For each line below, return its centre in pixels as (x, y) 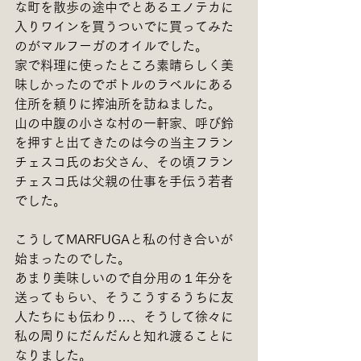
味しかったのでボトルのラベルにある (124, 84)
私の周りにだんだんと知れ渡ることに (124, 336)
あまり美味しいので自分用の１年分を (124, 278)
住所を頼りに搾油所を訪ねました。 (118, 104)
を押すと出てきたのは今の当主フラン (124, 142)
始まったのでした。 (75, 258)
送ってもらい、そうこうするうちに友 (124, 297)
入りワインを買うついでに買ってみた (124, 26)
